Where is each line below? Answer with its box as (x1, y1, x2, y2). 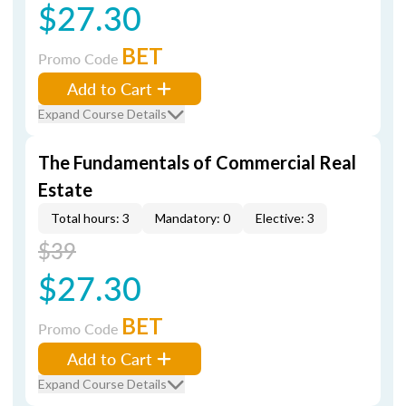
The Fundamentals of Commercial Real (38, 151, 356, 173)
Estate (38, 179, 92, 200)
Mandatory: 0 (155, 210, 230, 226)
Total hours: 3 (51, 210, 130, 226)
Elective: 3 (256, 210, 314, 226)
